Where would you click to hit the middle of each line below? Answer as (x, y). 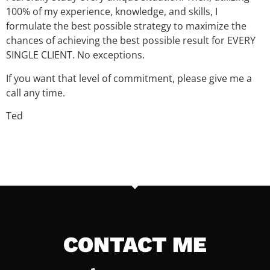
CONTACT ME (135, 245)
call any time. (36, 93)
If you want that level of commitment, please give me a (129, 78)
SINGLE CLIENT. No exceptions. (75, 55)
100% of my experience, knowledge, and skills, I (112, 12)
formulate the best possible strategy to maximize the (126, 26)
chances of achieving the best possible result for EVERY (131, 41)
